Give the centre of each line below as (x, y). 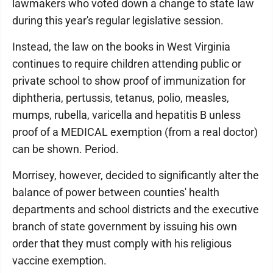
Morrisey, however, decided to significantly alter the (136, 175)
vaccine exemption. (59, 261)
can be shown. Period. (66, 149)
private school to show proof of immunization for (129, 81)
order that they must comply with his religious (122, 243)
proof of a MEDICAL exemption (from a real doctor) (135, 132)
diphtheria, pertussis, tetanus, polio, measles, (121, 98)
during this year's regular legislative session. (118, 20)
